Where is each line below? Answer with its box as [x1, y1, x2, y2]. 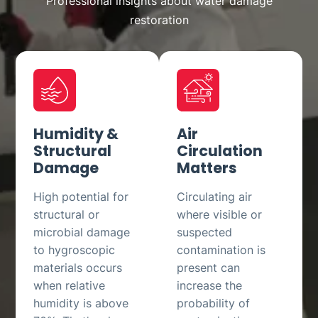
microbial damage [33, 224, 131, 239]
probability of [177, 295, 250, 310]
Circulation [177, 140, 263, 161]
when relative [33, 278, 106, 292]
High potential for [33, 189, 129, 204]
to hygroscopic [33, 242, 116, 257]
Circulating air [177, 189, 252, 204]
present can [177, 260, 240, 275]
